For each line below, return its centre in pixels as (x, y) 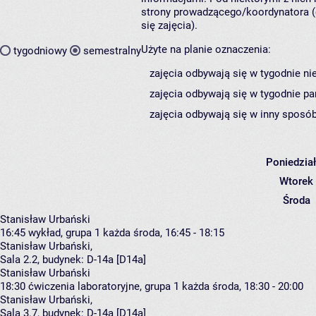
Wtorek (296, 182)
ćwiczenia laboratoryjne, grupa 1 (104, 287)
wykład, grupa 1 (64, 233)
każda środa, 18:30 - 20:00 (243, 287)
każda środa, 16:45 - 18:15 (164, 233)
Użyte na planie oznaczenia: (206, 50)
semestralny (112, 50)
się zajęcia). (169, 26)
